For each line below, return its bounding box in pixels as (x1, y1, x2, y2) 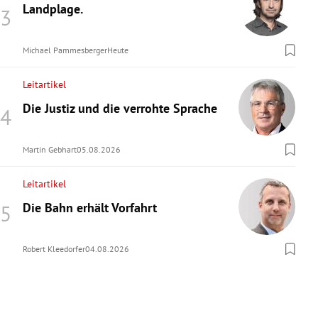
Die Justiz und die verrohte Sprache (23, 100, 217, 117)
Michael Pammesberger (23, 45, 107, 56)
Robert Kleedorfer (23, 243, 85, 255)
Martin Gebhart (23, 144, 77, 155)
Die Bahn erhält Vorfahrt (23, 199, 157, 216)
